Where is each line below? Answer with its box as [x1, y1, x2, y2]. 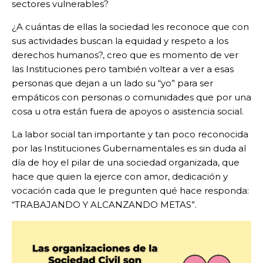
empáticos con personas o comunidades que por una [12, 91, 251, 103]
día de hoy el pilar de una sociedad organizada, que [12, 156, 240, 168]
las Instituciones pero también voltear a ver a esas [12, 63, 234, 75]
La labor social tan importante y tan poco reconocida [12, 128, 248, 140]
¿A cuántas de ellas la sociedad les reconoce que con [12, 21, 249, 32]
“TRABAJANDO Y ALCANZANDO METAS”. [12, 198, 197, 210]
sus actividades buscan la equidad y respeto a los [12, 35, 228, 46]
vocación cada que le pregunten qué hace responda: [12, 184, 249, 196]
